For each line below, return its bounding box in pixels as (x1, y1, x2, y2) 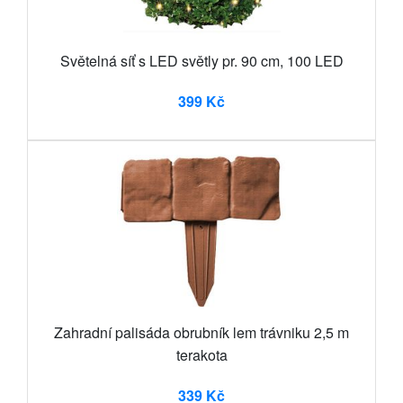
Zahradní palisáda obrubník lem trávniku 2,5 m (54, 322, 349, 344)
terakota (175, 345, 228, 366)
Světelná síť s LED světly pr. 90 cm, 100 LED (59, 50, 344, 72)
